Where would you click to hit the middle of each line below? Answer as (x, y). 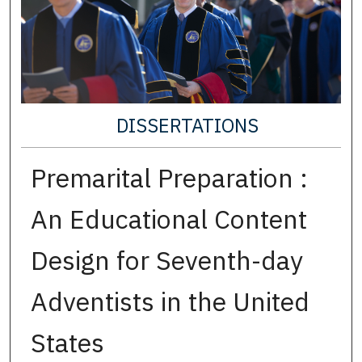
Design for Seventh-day (166, 260)
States (67, 342)
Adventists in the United (170, 301)
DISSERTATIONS (187, 125)
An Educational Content (168, 219)
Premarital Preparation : (169, 177)
